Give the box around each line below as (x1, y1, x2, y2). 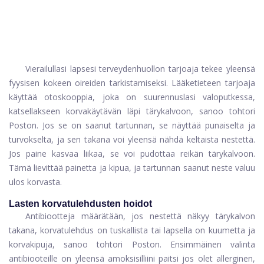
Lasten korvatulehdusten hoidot (9, 199, 152, 209)
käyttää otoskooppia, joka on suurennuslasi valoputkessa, (9, 91, 255, 103)
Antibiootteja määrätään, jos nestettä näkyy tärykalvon (25, 210, 255, 222)
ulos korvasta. (9, 176, 62, 188)
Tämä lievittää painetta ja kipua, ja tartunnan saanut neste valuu (9, 162, 255, 174)
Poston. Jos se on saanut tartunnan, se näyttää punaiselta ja (9, 120, 255, 131)
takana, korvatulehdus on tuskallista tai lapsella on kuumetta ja (9, 225, 255, 236)
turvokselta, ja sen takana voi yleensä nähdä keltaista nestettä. (9, 134, 255, 146)
